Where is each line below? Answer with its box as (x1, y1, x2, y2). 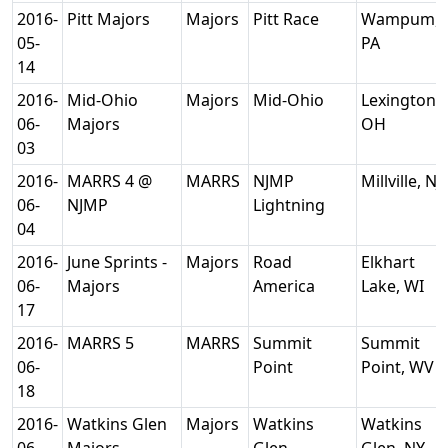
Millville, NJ (361, 170, 445, 192)
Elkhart (361, 251, 415, 273)
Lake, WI (361, 275, 428, 297)
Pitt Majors (67, 8, 154, 30)
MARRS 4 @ (67, 170, 152, 192)
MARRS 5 (67, 332, 138, 354)
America (253, 275, 319, 297)
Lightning (253, 194, 329, 216)
